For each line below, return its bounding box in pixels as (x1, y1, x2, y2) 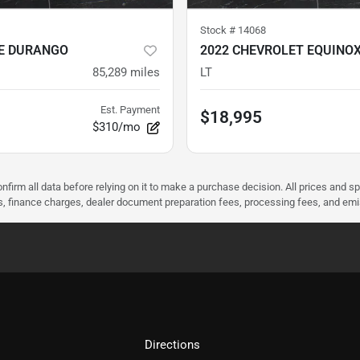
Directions (145, 337, 201, 352)
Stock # (200, 23, 238, 36)
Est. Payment (100, 103, 160, 116)
